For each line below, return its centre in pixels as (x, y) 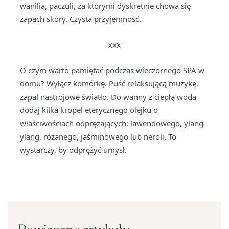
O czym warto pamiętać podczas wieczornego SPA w (112, 70)
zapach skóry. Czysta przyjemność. (81, 19)
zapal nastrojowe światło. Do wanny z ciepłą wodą (108, 97)
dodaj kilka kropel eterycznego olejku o (89, 110)
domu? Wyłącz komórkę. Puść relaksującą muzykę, (109, 83)
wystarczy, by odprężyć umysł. (73, 150)
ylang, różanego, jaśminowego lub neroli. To (98, 136)
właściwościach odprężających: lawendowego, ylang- (113, 123)
